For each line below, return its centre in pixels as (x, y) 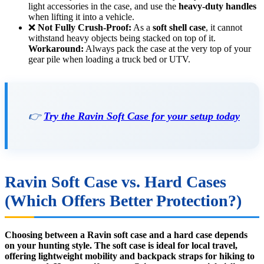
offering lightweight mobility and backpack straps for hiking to (130, 256)
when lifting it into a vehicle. (81, 17)
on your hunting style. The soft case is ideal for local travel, (121, 246)
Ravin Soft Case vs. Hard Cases (115, 182)
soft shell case (179, 28)
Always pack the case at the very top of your (167, 49)
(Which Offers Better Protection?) (123, 201)
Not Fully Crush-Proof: (85, 28)
